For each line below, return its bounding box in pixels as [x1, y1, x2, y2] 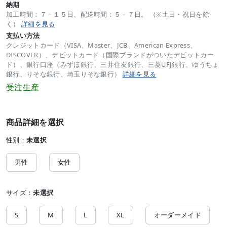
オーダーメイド [154, 210, 201, 219]
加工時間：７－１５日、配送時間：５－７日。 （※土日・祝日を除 [6, 9, 209, 19]
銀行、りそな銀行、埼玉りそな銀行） [6, 69, 123, 79]
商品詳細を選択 [6, 116, 64, 128]
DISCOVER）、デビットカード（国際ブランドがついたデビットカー [6, 50, 214, 59]
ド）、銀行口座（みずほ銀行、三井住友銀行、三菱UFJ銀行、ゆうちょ [6, 59, 219, 69]
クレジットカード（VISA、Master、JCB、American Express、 [6, 40, 197, 50]
